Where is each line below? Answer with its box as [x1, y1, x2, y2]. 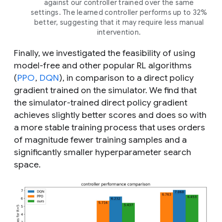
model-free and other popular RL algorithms [14, 59, 192, 71]
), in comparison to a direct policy [59, 72, 194, 83]
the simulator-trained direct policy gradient [14, 97, 187, 108]
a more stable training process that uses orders [14, 121, 205, 133]
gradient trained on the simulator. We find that [14, 84, 197, 96]
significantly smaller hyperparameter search [14, 146, 191, 158]
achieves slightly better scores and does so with [14, 109, 207, 120]
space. [14, 159, 41, 170]
